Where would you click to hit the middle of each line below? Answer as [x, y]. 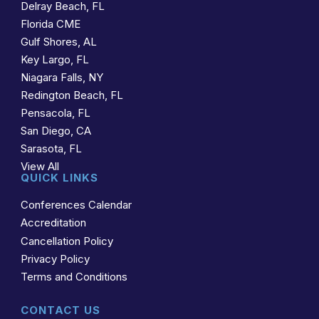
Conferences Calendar [76, 204]
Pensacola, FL [55, 113]
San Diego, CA [56, 130]
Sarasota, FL [51, 148]
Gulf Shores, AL [58, 41]
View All [40, 166]
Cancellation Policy [67, 241]
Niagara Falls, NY [62, 77]
